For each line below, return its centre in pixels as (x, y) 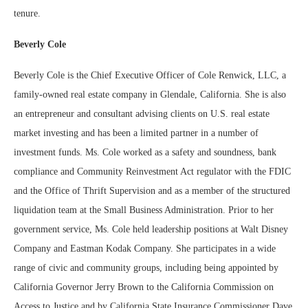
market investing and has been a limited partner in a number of (136, 133)
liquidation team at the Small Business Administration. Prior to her (144, 210)
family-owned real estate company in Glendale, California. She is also (150, 95)
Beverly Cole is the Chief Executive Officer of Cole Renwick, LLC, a (150, 76)
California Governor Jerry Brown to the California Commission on (144, 287)
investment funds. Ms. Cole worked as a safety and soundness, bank (145, 153)
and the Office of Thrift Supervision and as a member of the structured (152, 191)
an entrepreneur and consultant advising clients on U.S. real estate (142, 114)
